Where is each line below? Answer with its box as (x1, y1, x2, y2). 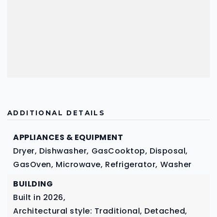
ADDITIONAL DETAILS (7, 109, 106, 117)
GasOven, (13, 159, 53, 170)
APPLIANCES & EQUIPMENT (13, 132, 123, 143)
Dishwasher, (39, 145, 89, 156)
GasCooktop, (91, 145, 147, 156)
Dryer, (13, 145, 37, 156)
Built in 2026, (13, 192, 65, 203)
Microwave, (56, 159, 103, 170)
